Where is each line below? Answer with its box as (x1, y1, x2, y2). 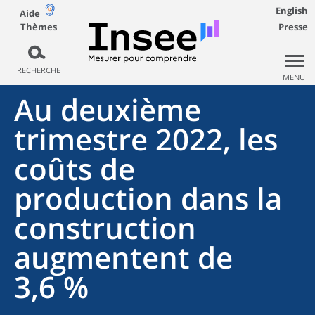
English (276, 4, 308, 17)
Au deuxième (14, 89, 201, 129)
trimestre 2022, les (14, 119, 278, 159)
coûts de (14, 148, 135, 188)
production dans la (14, 178, 282, 218)
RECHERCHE (16, 65, 60, 75)
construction (14, 207, 196, 247)
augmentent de (14, 237, 233, 277)
